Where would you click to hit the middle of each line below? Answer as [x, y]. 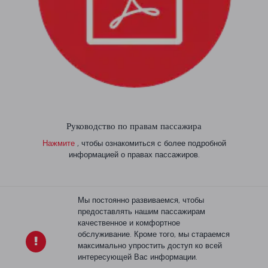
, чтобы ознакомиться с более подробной [150, 143]
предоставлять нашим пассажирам [141, 211]
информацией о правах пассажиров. [134, 154]
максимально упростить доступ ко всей [150, 245]
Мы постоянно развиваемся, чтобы [141, 200]
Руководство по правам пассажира [134, 126]
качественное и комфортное [129, 223]
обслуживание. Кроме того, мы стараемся [153, 234]
